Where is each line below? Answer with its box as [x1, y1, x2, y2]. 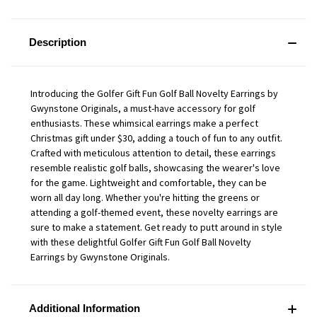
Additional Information [28, 302, 140, 315]
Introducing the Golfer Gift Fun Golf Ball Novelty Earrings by [30, 87, 278, 100]
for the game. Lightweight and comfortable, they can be [30, 176, 267, 190]
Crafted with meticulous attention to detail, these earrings [30, 146, 276, 160]
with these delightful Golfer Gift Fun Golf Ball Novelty [30, 236, 251, 249]
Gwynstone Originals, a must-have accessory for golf [30, 102, 255, 115]
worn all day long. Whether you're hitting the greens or [30, 191, 260, 204]
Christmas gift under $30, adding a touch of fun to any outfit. [30, 132, 282, 145]
